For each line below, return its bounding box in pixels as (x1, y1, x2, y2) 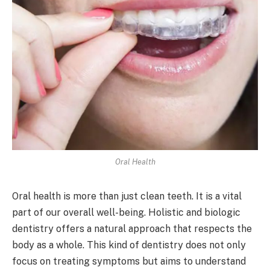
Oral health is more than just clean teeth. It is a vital (12, 190, 242, 202)
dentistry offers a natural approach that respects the (12, 222, 252, 234)
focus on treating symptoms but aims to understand (12, 255, 246, 267)
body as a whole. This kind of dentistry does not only (12, 239, 246, 251)
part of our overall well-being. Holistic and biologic (12, 206, 240, 218)
